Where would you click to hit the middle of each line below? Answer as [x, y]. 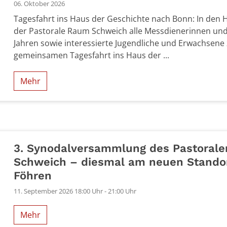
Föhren [33, 175]
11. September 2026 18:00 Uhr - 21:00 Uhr [75, 191]
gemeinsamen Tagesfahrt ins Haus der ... [92, 55]
